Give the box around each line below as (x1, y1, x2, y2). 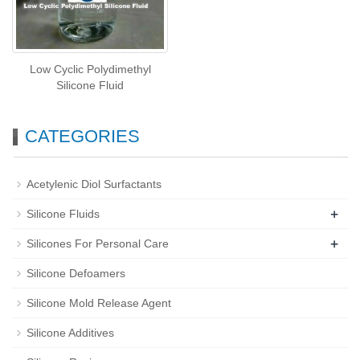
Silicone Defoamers (27, 267, 125, 280)
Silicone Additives (27, 326, 114, 339)
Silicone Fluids (27, 207, 100, 220)
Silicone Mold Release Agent (27, 297, 171, 309)
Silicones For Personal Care (27, 237, 169, 250)
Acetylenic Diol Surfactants (27, 178, 162, 190)
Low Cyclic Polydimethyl (29, 63, 151, 76)
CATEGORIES (25, 126, 140, 146)
